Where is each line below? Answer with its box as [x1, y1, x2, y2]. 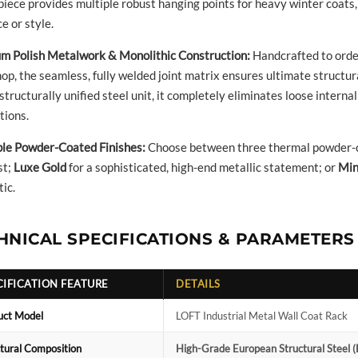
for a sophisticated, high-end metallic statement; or [66, 159, 338, 174]
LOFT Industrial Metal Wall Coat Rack [176, 308, 348, 322]
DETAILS [176, 276, 221, 290]
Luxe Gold [14, 159, 66, 174]
